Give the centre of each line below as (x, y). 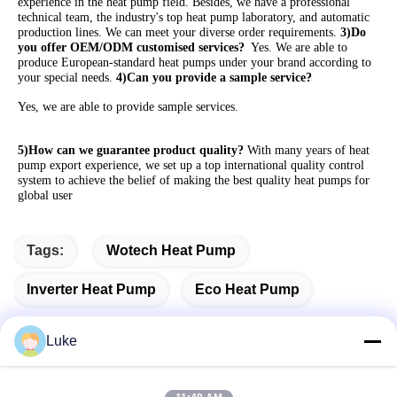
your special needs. (67, 78)
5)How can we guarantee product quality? (131, 151)
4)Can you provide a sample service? (214, 78)
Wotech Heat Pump (171, 251)
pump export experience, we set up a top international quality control (191, 166)
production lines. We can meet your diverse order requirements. (179, 33)
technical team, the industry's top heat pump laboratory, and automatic (194, 18)
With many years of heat (307, 151)
